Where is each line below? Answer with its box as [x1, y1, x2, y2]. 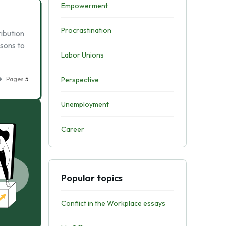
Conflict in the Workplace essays [61, 199, 165, 208]
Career [61, 125, 84, 134]
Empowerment [61, 1, 108, 10]
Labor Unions [61, 50, 104, 60]
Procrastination [61, 26, 111, 35]
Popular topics [61, 172, 123, 184]
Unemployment [61, 100, 109, 109]
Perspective [61, 75, 99, 84]
